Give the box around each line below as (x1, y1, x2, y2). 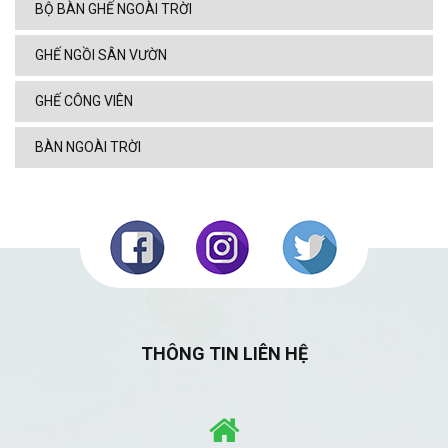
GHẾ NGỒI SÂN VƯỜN (35, 47, 167, 64)
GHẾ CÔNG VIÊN (35, 93, 133, 110)
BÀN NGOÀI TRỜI (35, 139, 141, 156)
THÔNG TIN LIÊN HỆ (140, 343, 308, 365)
